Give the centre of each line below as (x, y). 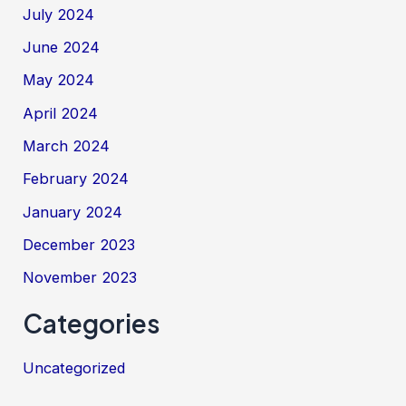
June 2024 (62, 48)
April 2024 (61, 113)
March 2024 (67, 145)
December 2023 (79, 244)
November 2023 (80, 278)
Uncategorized (74, 368)
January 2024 (73, 212)
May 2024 (59, 80)
